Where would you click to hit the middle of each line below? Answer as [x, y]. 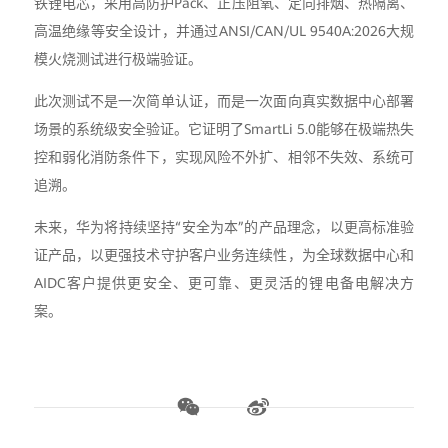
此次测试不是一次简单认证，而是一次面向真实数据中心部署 [224, 100]
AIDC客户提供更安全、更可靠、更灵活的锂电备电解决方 [224, 282]
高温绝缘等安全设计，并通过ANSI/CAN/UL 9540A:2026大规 [224, 30]
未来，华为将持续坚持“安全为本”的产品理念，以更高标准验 [224, 226]
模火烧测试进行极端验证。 [117, 58]
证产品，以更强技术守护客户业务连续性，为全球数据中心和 [224, 254]
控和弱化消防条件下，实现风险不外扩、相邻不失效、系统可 [224, 156]
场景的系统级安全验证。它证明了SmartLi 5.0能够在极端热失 [224, 128]
